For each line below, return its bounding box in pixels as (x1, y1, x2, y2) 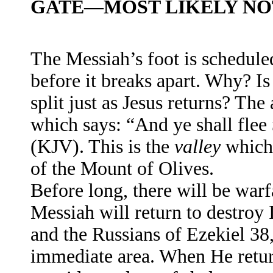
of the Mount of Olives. (30, 157, 214, 179)
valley (174, 135, 221, 157)
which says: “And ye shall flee (30, 113, 272, 135)
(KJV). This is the (30, 135, 174, 157)
